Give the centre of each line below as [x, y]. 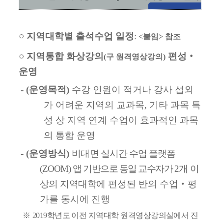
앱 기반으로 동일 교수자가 [123, 168]
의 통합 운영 [69, 135]
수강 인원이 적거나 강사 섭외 [133, 89]
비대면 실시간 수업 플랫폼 [124, 153]
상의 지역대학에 [73, 184]
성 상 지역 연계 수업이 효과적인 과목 [121, 120]
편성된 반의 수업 [143, 184]
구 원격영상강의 [135, 56]
